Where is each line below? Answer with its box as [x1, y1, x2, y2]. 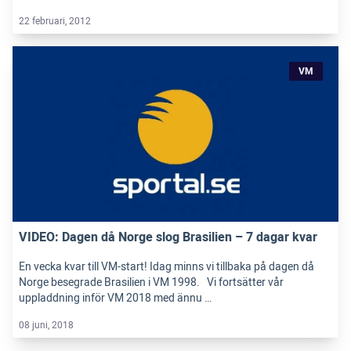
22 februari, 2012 [19, 13, 91, 28]
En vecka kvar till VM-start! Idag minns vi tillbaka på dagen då [19, 258, 314, 275]
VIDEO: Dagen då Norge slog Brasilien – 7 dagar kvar [19, 227, 317, 247]
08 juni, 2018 [19, 317, 74, 332]
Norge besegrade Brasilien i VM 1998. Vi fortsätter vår [19, 273, 284, 291]
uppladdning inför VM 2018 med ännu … [19, 289, 212, 306]
